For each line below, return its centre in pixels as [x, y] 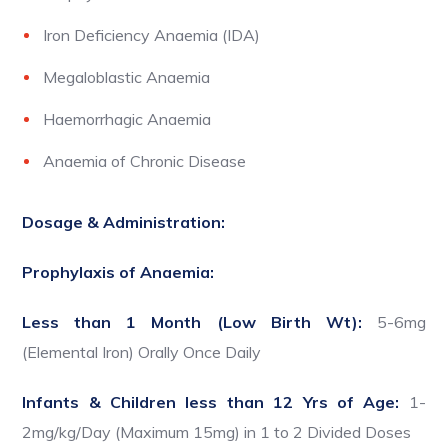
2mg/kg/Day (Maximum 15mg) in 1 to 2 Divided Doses [217, 432]
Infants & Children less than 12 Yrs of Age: [215, 402]
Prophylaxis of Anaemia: [118, 272]
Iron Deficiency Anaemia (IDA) [152, 35]
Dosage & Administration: [124, 222]
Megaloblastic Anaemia [127, 77]
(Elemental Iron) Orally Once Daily [142, 352]
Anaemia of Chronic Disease [145, 161]
